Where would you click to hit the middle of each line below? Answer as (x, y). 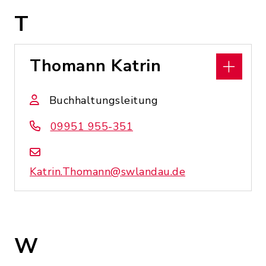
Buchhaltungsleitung (103, 100)
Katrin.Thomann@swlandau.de (107, 172)
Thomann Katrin (95, 66)
